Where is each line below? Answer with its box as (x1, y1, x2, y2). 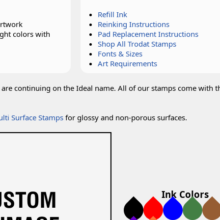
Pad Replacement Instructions (98, 29, 198, 39)
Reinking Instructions (98, 19, 169, 29)
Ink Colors (162, 188, 209, 200)
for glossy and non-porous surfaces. (63, 112, 187, 122)
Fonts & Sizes (98, 49, 142, 58)
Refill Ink (98, 9, 127, 19)
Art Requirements (98, 58, 157, 68)
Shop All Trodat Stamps (98, 39, 176, 49)
